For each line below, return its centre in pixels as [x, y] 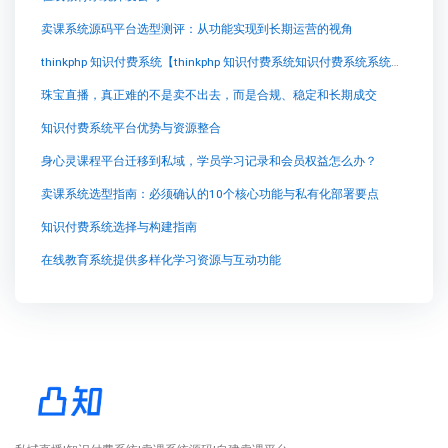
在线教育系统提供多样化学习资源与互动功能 [160, 260]
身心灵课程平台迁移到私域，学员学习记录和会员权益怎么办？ [208, 161]
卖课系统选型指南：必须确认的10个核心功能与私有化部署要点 [209, 194]
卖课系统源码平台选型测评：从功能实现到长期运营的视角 [196, 29]
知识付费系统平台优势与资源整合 [130, 128]
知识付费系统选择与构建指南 [118, 227]
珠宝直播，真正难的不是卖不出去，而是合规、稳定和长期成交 [208, 95]
